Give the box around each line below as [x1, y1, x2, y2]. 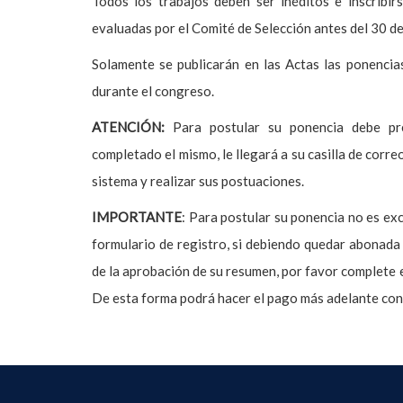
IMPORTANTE [92, 209, 182, 225]
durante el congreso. [92, 83, 214, 99]
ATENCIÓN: [92, 119, 165, 135]
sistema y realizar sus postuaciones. [92, 173, 304, 189]
